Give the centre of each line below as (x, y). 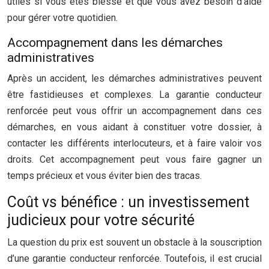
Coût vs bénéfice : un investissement (128, 202)
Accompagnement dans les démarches (115, 43)
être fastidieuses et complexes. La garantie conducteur (134, 95)
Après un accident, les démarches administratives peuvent (134, 78)
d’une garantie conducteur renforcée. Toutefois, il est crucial (134, 258)
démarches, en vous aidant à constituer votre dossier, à (134, 127)
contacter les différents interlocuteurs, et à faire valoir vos (134, 143)
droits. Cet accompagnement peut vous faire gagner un (134, 159)
